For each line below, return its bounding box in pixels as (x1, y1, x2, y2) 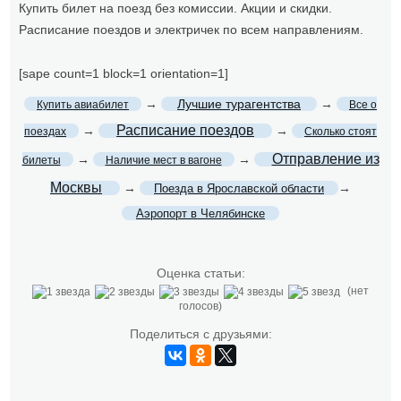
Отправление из (271, 151, 380, 167)
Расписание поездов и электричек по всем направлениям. (19, 22, 364, 38)
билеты (21, 154, 61, 167)
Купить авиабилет (37, 98, 129, 112)
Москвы (50, 180, 102, 196)
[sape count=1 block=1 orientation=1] (19, 66, 229, 81)
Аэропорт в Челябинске (136, 207, 265, 221)
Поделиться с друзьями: (129, 327, 272, 342)
